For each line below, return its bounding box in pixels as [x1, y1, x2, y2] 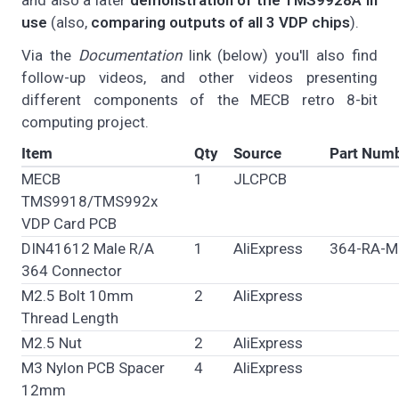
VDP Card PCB [21, 214, 117, 232]
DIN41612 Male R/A [21, 239, 154, 257]
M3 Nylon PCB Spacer [21, 358, 165, 377]
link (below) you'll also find [181, 46, 379, 65]
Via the [21, 46, 78, 65]
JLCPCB [233, 169, 287, 188]
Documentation [77, 46, 182, 65]
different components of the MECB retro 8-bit [21, 91, 378, 110]
